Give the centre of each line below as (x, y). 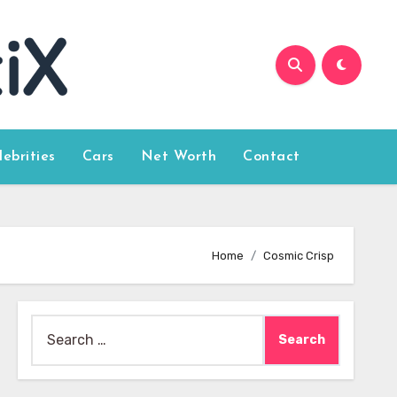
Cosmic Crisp (299, 255)
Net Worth (179, 157)
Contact (272, 157)
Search (53, 326)
